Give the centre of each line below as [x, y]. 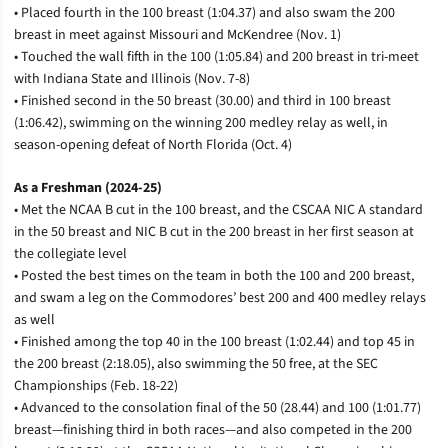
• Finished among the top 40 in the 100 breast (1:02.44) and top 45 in [214, 341]
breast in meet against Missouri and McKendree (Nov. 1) [177, 34]
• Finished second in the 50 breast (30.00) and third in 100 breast [202, 100]
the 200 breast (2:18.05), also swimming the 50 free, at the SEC [196, 363]
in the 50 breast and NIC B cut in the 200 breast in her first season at [214, 231]
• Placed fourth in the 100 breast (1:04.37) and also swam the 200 [204, 12]
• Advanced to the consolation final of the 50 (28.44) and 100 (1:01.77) [217, 407]
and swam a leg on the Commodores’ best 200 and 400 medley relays [220, 297]
